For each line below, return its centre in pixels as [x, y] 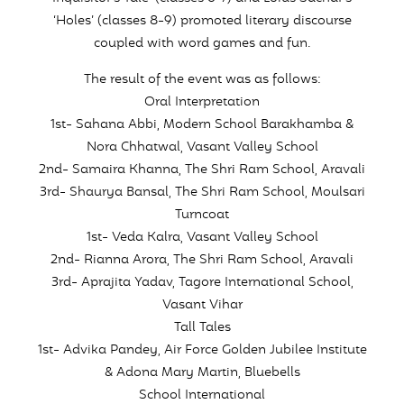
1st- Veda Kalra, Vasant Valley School [202, 238]
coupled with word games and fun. [202, 44]
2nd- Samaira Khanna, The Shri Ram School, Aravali [202, 170]
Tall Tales [202, 328]
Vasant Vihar [202, 305]
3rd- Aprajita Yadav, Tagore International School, [202, 283]
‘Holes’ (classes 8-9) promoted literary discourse [202, 21]
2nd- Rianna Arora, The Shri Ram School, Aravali [202, 260]
